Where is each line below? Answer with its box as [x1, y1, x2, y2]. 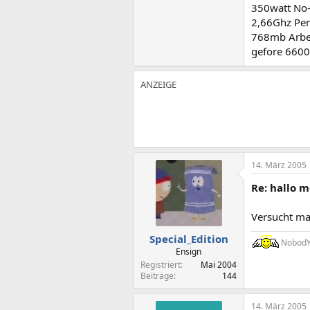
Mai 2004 [201, 258, 237, 271]
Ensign [176, 245, 201, 257]
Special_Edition [149, 231, 228, 246]
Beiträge [140, 269, 174, 282]
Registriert [140, 258, 181, 271]
